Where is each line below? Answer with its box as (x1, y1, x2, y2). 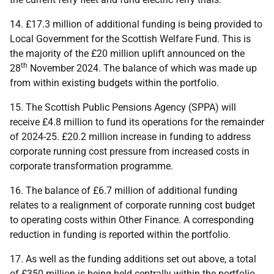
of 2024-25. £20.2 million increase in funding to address (10, 131, 251, 143)
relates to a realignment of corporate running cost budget (10, 199, 255, 211)
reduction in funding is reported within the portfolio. (10, 229, 231, 240)
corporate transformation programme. (10, 160, 173, 172)
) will (215, 102, 236, 113)
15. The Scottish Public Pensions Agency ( (10, 102, 191, 113)
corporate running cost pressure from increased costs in (10, 146, 250, 157)
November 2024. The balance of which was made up (28, 62, 257, 74)
